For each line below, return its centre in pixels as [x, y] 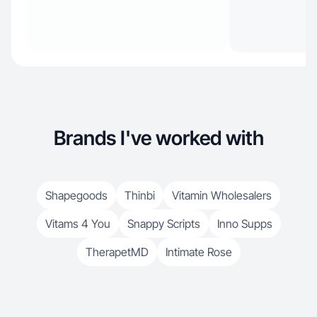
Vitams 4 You [77, 224]
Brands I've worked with [158, 138]
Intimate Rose [198, 252]
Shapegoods [76, 195]
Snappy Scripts [163, 224]
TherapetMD [117, 252]
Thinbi [140, 195]
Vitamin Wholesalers [222, 195]
